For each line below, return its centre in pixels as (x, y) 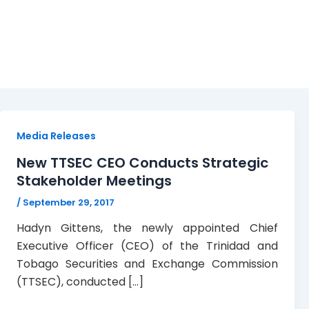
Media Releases (56, 136)
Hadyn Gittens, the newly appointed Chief (147, 228)
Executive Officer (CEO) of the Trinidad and (147, 246)
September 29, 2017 (69, 202)
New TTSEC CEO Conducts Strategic (142, 162)
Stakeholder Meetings (94, 180)
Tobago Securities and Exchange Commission (147, 264)
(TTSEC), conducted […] (80, 282)
